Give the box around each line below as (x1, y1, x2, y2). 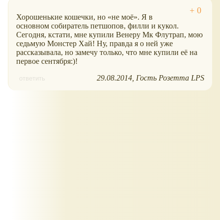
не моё (111, 13, 134, 22)
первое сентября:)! (16, 57, 78, 66)
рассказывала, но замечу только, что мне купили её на (16, 48, 197, 57)
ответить (19, 75, 45, 82)
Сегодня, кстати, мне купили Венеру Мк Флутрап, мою (16, 30, 203, 39)
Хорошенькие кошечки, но (16, 13, 108, 22)
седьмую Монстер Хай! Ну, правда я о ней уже (16, 39, 173, 48)
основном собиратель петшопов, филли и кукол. (16, 22, 179, 30)
